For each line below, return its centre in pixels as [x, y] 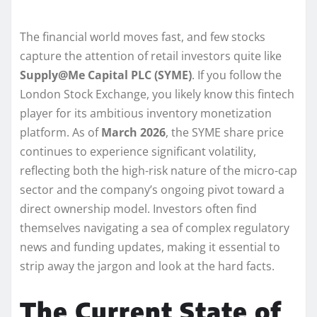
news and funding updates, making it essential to [150, 247]
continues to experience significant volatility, [138, 151]
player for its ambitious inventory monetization [146, 113]
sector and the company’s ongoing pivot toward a [152, 189]
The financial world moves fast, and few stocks [143, 36]
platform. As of [60, 132]
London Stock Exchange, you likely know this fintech [157, 94]
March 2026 [133, 132]
